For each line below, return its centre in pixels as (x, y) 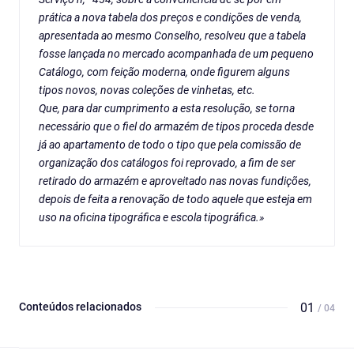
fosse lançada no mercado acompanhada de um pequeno (176, 54)
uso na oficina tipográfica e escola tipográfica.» (151, 218)
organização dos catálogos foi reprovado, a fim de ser (167, 163)
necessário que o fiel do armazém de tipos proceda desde (176, 127)
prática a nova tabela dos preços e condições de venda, (170, 18)
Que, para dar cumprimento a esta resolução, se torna (167, 109)
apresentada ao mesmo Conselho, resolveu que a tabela (172, 36)
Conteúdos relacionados (80, 307)
